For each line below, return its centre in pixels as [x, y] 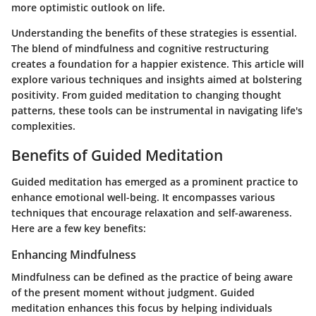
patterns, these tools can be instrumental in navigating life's [157, 110]
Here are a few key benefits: [79, 228]
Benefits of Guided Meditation [117, 155]
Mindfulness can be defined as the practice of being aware [152, 277]
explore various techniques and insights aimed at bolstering [157, 79]
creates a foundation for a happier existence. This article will [158, 63]
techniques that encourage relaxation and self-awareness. [152, 213]
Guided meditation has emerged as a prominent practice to [155, 182]
